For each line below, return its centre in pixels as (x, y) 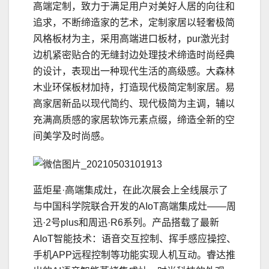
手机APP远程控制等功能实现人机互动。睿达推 (134, 255)
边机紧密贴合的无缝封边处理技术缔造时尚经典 (134, 55)
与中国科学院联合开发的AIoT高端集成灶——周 (134, 206)
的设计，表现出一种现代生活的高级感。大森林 (134, 71)
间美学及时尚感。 (71, 136)
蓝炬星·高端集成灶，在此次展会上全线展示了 (131, 190)
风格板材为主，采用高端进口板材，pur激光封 (131, 38)
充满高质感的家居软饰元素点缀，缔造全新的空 (134, 119)
